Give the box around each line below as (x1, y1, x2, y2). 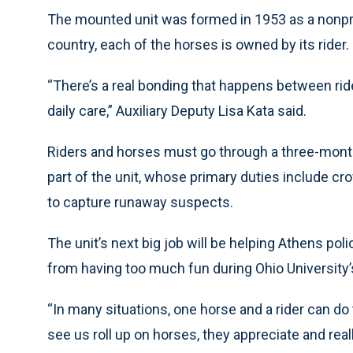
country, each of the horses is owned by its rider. (47, 36, 349, 53)
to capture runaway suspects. (47, 194, 233, 210)
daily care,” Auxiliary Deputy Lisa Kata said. (47, 102, 307, 119)
